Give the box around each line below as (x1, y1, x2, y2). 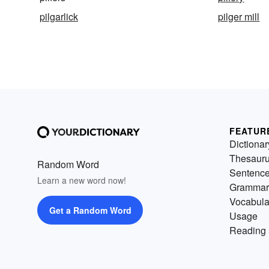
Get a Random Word (49, 204, 131, 217)
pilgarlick (40, 10, 78, 24)
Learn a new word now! (37, 174, 126, 187)
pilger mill (218, 10, 260, 24)
